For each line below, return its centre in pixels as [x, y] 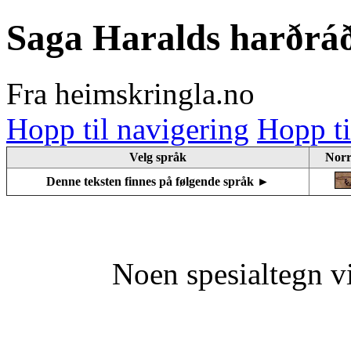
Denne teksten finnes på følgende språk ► [158, 181]
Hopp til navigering [128, 128]
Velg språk [158, 157]
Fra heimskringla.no [130, 93]
